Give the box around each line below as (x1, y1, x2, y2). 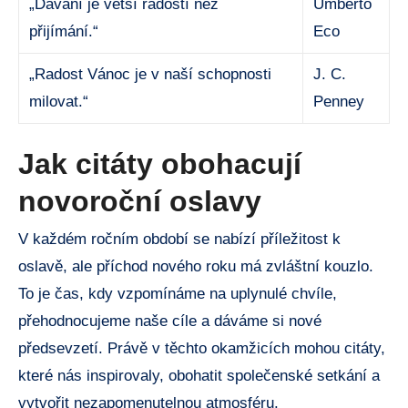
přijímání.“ (29, 22, 99, 40)
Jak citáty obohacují (18, 147, 301, 180)
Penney (313, 92, 365, 110)
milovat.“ (29, 92, 89, 110)
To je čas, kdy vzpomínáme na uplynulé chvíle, (18, 285, 337, 303)
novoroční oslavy (18, 184, 261, 218)
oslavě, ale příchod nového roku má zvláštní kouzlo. (18, 258, 373, 276)
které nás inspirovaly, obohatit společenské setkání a (18, 367, 380, 385)
